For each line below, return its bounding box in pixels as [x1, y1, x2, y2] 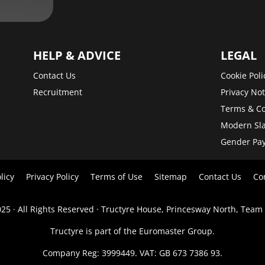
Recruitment [33, 86, 82, 98]
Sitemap [154, 171, 187, 183]
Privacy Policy [26, 171, 79, 183]
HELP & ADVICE [33, 47, 121, 64]
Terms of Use [91, 171, 143, 183]
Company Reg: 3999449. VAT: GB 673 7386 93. [43, 247, 222, 259]
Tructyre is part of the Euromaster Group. [50, 225, 215, 237]
